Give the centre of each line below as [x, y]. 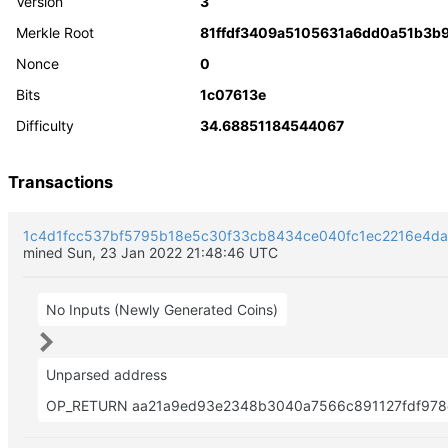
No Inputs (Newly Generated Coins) [162, 309]
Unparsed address [107, 374]
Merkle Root [55, 32]
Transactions [60, 181]
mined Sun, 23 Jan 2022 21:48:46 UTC [150, 252]
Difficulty [45, 125]
